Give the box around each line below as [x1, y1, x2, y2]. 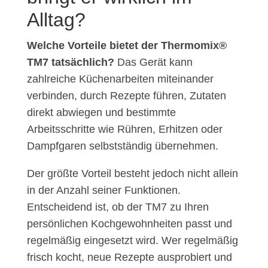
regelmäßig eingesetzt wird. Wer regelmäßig [26, 234, 238, 247]
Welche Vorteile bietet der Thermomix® [26, 39, 227, 52]
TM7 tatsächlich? [26, 56, 114, 69]
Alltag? [26, 9, 86, 31]
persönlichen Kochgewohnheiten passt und [26, 218, 232, 230]
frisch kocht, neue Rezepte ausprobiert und [26, 251, 232, 264]
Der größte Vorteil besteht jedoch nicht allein [26, 167, 238, 180]
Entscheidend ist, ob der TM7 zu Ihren [26, 201, 209, 214]
